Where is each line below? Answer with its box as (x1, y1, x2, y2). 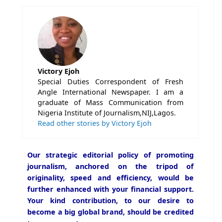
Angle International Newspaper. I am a (38, 87, 183, 97)
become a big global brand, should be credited (27, 207, 194, 217)
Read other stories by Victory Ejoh (38, 118, 152, 128)
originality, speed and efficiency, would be (27, 173, 194, 183)
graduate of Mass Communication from (38, 98, 183, 108)
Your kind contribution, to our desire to (27, 196, 194, 206)
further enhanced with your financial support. (27, 184, 194, 194)
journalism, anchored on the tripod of (27, 162, 194, 171)
